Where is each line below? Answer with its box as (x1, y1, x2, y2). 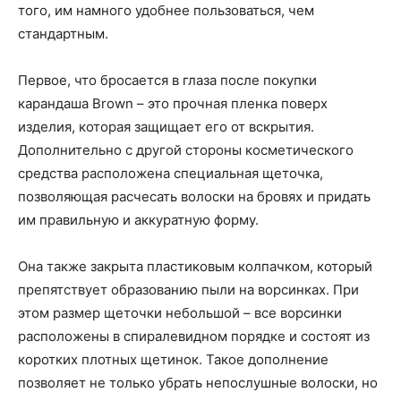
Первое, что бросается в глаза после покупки (18, 72, 317, 89)
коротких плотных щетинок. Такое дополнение (18, 351, 328, 368)
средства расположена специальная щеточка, (18, 165, 323, 182)
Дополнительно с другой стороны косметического (18, 141, 354, 158)
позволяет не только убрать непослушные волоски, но (18, 374, 378, 391)
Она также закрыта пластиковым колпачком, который (18, 258, 372, 275)
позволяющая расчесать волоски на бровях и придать (18, 188, 371, 205)
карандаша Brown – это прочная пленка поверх (18, 95, 328, 112)
